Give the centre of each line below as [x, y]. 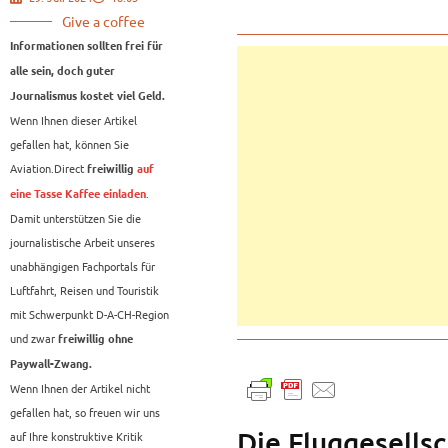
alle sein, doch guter [62, 71]
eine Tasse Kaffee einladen [78, 194]
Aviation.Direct [47, 168]
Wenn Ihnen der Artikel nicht [80, 388]
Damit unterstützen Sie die [75, 218]
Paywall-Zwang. [51, 364]
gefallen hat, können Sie [69, 144]
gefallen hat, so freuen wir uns [85, 412]
